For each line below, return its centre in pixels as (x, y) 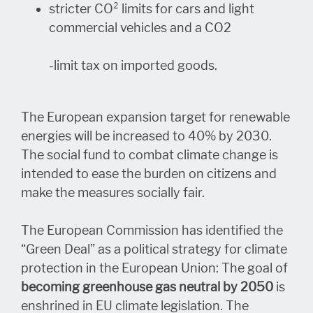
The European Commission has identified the (152, 230)
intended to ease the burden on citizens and (149, 174)
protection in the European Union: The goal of (154, 268)
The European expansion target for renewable (155, 117)
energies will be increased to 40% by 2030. (146, 136)
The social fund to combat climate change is (150, 155)
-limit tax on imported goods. (133, 65)
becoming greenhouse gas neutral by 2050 (147, 287)
